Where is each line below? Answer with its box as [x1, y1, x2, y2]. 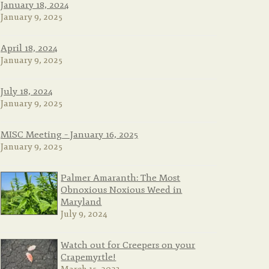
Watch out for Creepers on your [61, 239, 196, 252]
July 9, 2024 [61, 208, 108, 220]
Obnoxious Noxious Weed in [61, 184, 183, 196]
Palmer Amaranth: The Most [61, 172, 181, 184]
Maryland [61, 196, 102, 208]
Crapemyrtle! [61, 251, 116, 264]
